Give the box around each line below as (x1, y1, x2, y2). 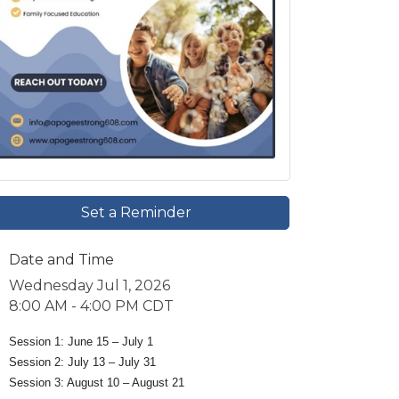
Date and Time (9, 251, 115, 269)
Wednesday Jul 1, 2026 (9, 277, 171, 295)
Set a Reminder (80, 204, 191, 222)
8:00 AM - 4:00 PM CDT (9, 297, 175, 315)
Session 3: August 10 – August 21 (9, 376, 185, 390)
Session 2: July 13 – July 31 (9, 355, 157, 370)
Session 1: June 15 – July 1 (9, 335, 154, 349)
